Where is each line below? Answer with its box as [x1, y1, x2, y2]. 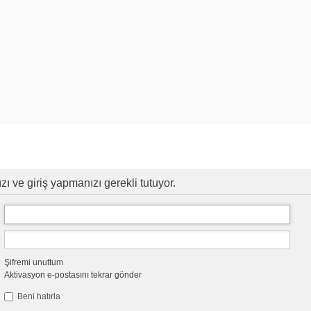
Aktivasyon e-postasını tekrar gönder [3, 269, 142, 280]
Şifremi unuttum [3, 257, 63, 267]
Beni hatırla [15, 291, 60, 301]
